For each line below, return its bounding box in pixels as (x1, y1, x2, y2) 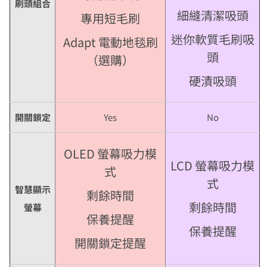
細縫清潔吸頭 (176, 7, 249, 24)
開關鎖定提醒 (74, 234, 147, 252)
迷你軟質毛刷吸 (170, 30, 254, 48)
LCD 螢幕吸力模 (170, 157, 255, 175)
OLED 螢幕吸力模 (64, 145, 157, 163)
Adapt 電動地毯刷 (63, 33, 158, 51)
